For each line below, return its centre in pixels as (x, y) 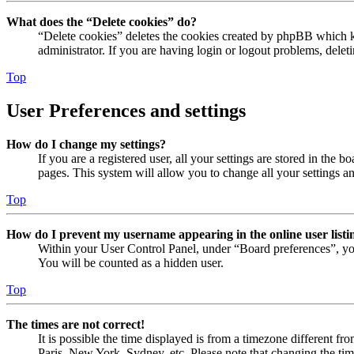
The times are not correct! (75, 325)
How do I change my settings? (86, 145)
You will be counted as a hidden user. (131, 263)
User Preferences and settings (126, 111)
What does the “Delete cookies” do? (102, 22)
